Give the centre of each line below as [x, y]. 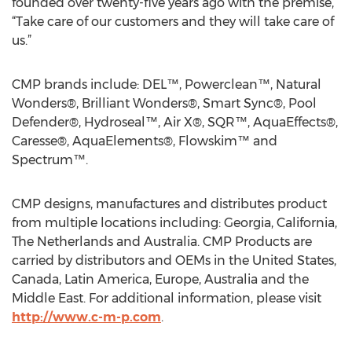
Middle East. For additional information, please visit [167, 298]
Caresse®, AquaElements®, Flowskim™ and [145, 141]
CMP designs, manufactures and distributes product [169, 204]
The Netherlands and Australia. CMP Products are [162, 242]
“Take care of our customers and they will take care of [173, 22]
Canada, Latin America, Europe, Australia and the [160, 279]
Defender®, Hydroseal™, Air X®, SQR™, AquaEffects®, [175, 122]
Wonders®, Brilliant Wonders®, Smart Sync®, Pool [164, 103]
